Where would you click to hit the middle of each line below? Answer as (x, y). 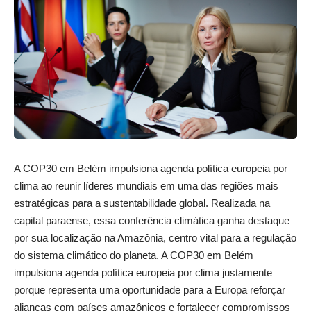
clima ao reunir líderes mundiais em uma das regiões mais (146, 185)
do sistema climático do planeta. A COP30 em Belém (134, 255)
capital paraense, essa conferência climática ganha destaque (152, 220)
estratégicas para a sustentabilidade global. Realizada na (142, 203)
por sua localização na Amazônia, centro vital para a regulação (155, 237)
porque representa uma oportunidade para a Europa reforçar (150, 289)
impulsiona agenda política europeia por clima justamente (143, 272)
